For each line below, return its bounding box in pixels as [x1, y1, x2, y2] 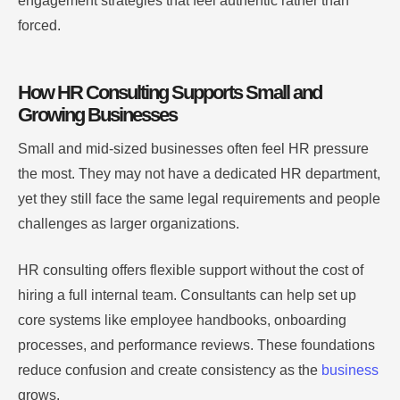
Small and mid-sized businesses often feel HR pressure [18, 141, 369, 157]
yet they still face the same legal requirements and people [18, 191, 380, 207]
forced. [18, 18, 61, 34]
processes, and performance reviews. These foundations [18, 337, 375, 354]
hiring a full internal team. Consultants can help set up [18, 287, 356, 304]
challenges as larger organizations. [18, 216, 239, 232]
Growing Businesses [18, 104, 177, 127]
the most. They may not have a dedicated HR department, [18, 166, 380, 182]
